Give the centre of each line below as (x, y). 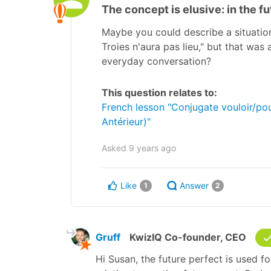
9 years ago (152, 148)
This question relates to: (159, 92)
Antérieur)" (126, 121)
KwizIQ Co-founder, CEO (188, 237)
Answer (194, 185)
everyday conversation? (156, 61)
